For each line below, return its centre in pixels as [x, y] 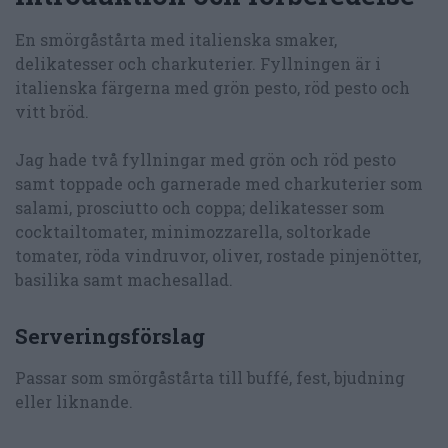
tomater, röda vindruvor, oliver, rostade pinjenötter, [218, 255]
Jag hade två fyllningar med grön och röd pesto [205, 159]
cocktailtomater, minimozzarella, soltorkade [193, 231]
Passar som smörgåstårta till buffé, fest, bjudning [210, 378]
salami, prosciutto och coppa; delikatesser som [200, 207]
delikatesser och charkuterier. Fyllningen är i [198, 63]
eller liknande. [74, 402]
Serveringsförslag [110, 336]
